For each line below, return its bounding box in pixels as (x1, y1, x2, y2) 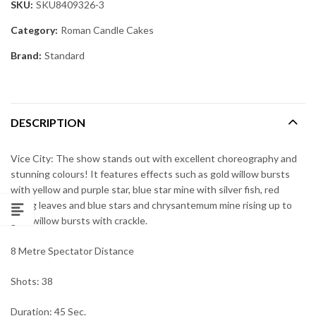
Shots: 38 (11, 274, 53, 287)
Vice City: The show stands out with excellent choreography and (11, 152, 297, 164)
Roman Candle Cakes (61, 23, 154, 36)
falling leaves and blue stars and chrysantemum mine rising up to (11, 198, 292, 211)
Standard (44, 49, 85, 61)
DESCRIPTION (11, 115, 85, 129)
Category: (11, 23, 60, 36)
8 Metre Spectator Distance (11, 244, 134, 257)
